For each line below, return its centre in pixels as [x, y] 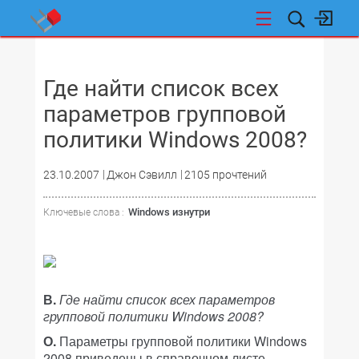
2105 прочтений [226, 175]
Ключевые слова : [84, 212]
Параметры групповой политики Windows [182, 341]
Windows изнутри [169, 212]
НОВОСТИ [73, 55]
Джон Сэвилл [142, 175]
